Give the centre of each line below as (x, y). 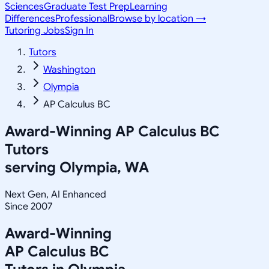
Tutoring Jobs (35, 31)
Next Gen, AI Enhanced (56, 194)
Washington (69, 70)
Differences (30, 19)
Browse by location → (158, 19)
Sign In (79, 31)
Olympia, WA (104, 167)
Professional (82, 19)
